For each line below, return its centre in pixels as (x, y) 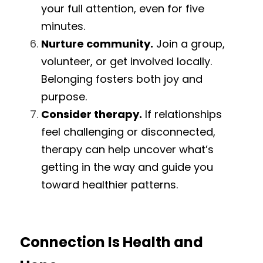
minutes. (63, 26)
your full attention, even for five (123, 9)
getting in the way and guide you (127, 167)
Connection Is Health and (112, 242)
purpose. (64, 97)
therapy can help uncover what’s (127, 149)
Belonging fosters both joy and (122, 79)
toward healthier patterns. (109, 185)
